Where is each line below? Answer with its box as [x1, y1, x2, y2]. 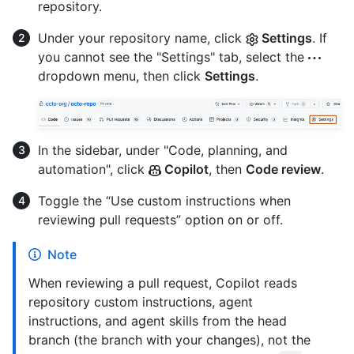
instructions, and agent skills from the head [28, 312, 287, 329]
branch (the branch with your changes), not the [28, 331, 311, 348]
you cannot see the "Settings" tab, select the [38, 49, 308, 66]
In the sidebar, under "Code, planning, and [38, 141, 288, 158]
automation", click [38, 160, 149, 177]
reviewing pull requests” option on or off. [38, 211, 283, 228]
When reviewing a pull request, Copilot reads [28, 274, 297, 291]
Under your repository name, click [38, 30, 246, 47]
